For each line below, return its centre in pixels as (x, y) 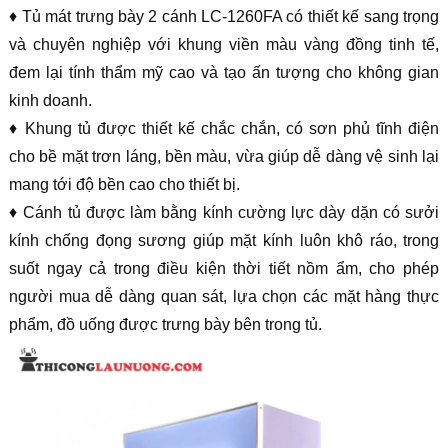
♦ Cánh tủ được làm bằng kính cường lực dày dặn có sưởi (224, 212)
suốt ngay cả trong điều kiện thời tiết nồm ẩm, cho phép (224, 268)
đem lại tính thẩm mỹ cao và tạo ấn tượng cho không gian (224, 72)
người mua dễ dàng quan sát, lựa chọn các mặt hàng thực (224, 296)
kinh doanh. (50, 100)
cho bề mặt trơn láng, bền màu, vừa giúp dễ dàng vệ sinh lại (224, 156)
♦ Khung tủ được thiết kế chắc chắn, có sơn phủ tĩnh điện (224, 128)
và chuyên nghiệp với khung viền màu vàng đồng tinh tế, (224, 44)
